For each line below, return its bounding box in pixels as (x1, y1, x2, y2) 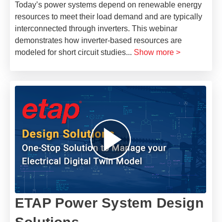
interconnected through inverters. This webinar (15, 24, 177, 33)
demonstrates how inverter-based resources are (15, 36, 182, 45)
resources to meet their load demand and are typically (15, 12, 202, 21)
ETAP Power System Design (15, 195, 204, 211)
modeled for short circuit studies (15, 48, 126, 56)
